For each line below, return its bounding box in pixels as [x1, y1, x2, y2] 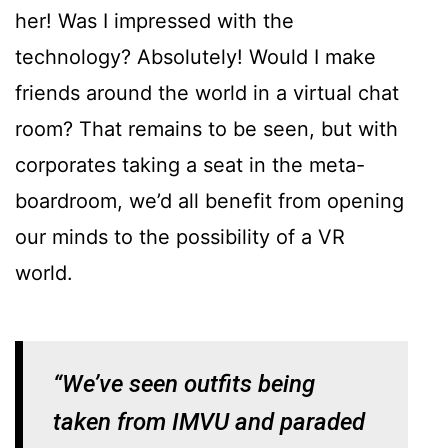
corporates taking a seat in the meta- [15, 153, 365, 178]
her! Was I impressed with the [15, 9, 294, 34]
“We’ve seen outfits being [53, 370, 321, 399]
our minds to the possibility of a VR [15, 225, 345, 250]
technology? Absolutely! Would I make [15, 45, 376, 70]
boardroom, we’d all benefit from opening [15, 189, 404, 214]
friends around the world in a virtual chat [15, 81, 399, 106]
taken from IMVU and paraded [53, 408, 365, 437]
